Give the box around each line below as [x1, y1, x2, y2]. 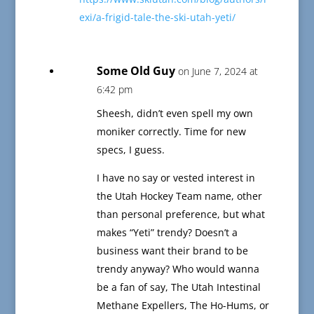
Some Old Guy [96, 63, 175, 79]
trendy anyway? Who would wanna [96, 262, 259, 276]
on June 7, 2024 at [177, 64, 258, 78]
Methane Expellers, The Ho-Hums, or [96, 299, 269, 313]
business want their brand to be [96, 244, 248, 258]
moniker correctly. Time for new [96, 125, 246, 139]
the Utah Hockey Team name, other [96, 189, 262, 203]
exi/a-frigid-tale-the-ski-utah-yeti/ [78, 11, 235, 25]
